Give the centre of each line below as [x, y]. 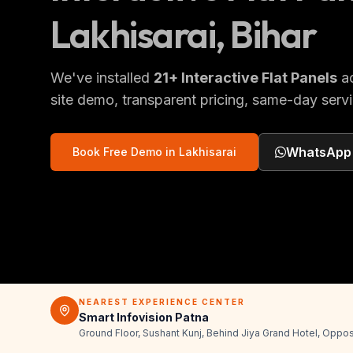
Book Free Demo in [126, 151]
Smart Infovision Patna [144, 317]
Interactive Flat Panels [259, 77]
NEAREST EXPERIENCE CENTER [162, 302]
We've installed [102, 77]
